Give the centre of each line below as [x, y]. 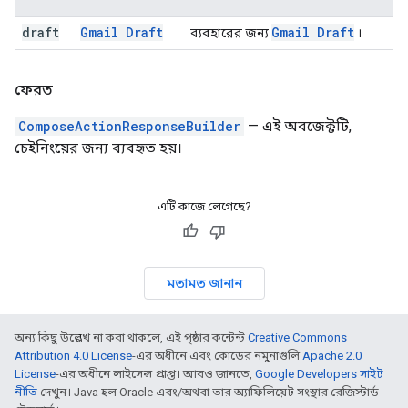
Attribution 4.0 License [73, 356]
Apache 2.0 [332, 356]
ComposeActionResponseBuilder [129, 126]
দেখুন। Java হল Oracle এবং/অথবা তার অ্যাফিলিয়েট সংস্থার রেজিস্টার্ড [208, 392]
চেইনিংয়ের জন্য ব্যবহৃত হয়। [98, 148]
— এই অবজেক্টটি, [298, 126]
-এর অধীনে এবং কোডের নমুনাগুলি [217, 356]
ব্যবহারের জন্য [231, 33]
